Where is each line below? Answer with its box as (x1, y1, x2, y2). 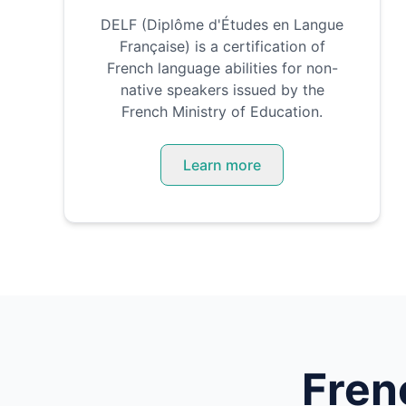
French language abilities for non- (106, 59, 338, 77)
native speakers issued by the (120, 81, 324, 99)
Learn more (183, 156, 262, 174)
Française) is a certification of (119, 37, 325, 55)
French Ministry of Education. (121, 102, 324, 121)
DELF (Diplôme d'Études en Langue (101, 15, 344, 34)
